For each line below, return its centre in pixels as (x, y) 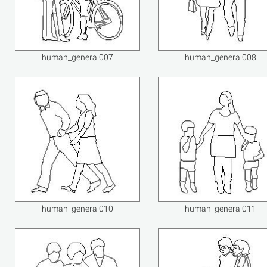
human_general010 (77, 209)
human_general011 (221, 209)
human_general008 (221, 57)
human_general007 (77, 57)
